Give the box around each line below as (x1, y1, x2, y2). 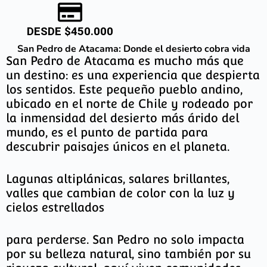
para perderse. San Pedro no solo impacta (6, 232, 244, 247)
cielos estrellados (6, 200, 104, 215)
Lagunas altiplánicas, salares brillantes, (6, 172, 229, 187)
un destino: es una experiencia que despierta (6, 68, 260, 83)
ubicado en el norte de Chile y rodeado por (6, 97, 253, 111)
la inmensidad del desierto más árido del (6, 111, 239, 126)
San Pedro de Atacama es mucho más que (6, 54, 244, 69)
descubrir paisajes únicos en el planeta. (6, 139, 229, 154)
